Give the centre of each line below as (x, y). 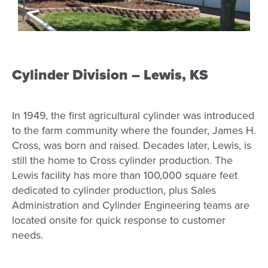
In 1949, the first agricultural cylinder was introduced (133, 115)
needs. (28, 235)
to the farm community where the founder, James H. (134, 130)
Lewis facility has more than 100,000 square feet (125, 175)
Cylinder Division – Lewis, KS (110, 75)
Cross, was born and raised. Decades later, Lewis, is (132, 145)
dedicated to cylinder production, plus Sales (114, 190)
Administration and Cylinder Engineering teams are (131, 205)
